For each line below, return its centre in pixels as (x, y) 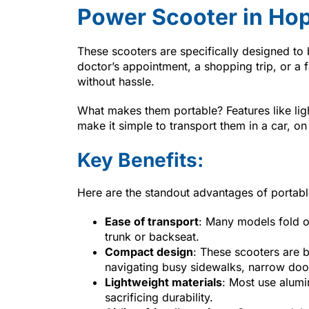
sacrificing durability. (159, 297)
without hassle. (116, 81)
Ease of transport (152, 221)
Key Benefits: (140, 160)
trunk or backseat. (152, 236)
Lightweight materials (163, 282)
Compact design (149, 251)
